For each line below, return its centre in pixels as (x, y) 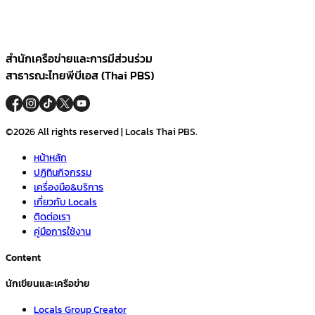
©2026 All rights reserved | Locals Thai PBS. (102, 131)
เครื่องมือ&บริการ (69, 187)
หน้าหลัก (50, 157)
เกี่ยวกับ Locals (65, 202)
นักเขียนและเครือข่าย (48, 283)
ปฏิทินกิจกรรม (63, 172)
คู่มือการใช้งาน (62, 231)
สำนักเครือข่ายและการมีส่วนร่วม (79, 58)
